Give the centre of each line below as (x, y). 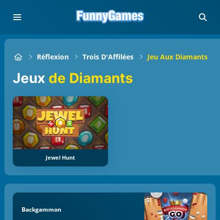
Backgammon (41, 209)
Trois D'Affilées (108, 57)
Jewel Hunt (60, 158)
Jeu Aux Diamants (178, 57)
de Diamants (89, 78)
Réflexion (53, 57)
